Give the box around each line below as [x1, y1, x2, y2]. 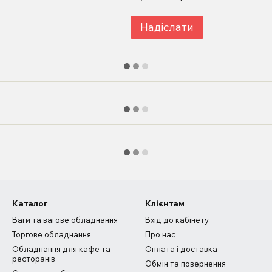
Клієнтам [145, 198, 185, 209]
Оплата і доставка [145, 244, 217, 254]
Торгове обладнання [12, 229, 91, 240]
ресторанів [12, 254, 55, 264]
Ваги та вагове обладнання [12, 215, 118, 225]
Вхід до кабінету [145, 215, 209, 225]
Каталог [12, 198, 47, 209]
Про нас [145, 229, 175, 240]
